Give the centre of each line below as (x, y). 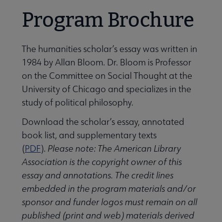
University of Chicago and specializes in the (107, 89)
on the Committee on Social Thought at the (107, 76)
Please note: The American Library (114, 149)
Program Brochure (108, 21)
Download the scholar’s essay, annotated (103, 122)
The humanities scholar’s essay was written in (110, 49)
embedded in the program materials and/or (109, 189)
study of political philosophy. (78, 103)
